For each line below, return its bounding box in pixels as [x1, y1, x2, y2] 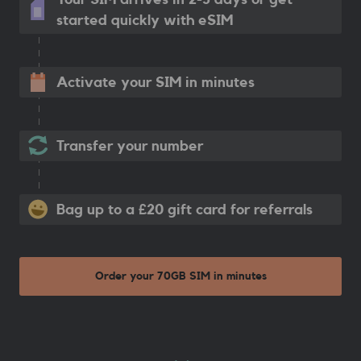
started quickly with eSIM [56, 13, 233, 28]
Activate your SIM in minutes [56, 75, 255, 90]
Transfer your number [56, 139, 203, 154]
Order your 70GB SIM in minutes [94, 271, 267, 283]
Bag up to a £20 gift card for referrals [56, 202, 313, 218]
